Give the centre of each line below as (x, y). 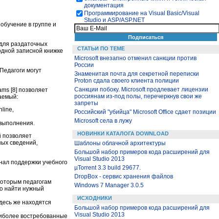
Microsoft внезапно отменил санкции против (135, 58)
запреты (86, 103)
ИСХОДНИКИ (95, 198)
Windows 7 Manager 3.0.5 (109, 185)
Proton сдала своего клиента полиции (127, 81)
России (84, 65)
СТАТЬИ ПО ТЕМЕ (101, 48)
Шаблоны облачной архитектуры (120, 143)
